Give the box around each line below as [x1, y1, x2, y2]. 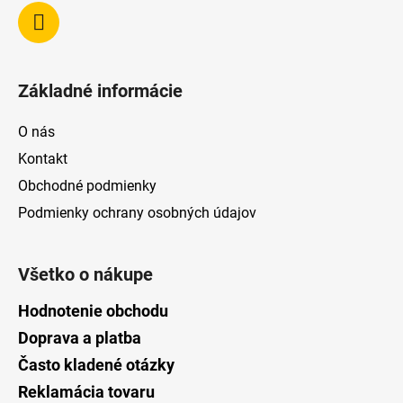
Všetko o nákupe [18, 263, 153, 285]
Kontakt [18, 149, 67, 167]
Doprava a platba [18, 327, 141, 347]
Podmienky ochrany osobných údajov [18, 203, 256, 221]
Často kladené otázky [18, 354, 175, 374]
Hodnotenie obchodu [18, 300, 168, 320]
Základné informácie [18, 79, 183, 102]
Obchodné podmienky [18, 176, 157, 194]
